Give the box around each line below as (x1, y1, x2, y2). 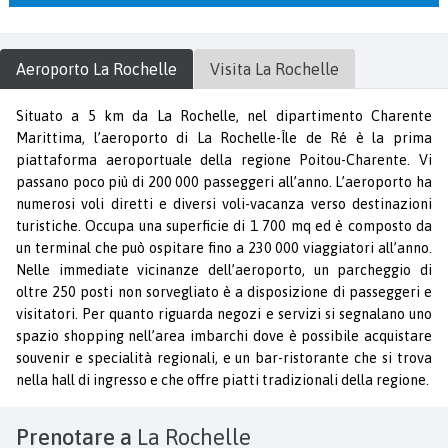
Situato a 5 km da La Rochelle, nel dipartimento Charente (16, 107, 432, 124)
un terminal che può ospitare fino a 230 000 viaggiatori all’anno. (16, 239, 432, 256)
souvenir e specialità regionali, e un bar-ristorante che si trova (16, 349, 432, 366)
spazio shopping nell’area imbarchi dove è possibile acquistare (16, 327, 432, 344)
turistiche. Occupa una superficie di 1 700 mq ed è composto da (16, 217, 432, 234)
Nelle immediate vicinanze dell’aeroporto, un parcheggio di (16, 261, 432, 278)
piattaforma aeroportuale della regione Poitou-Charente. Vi (16, 151, 432, 168)
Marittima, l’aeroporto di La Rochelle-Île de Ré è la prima (16, 129, 432, 146)
